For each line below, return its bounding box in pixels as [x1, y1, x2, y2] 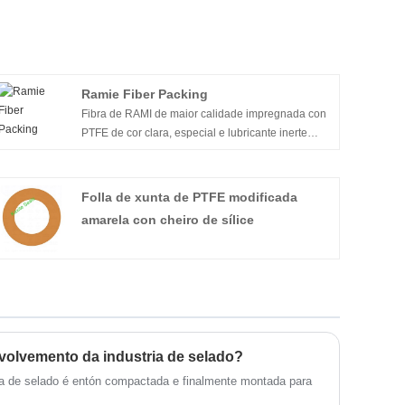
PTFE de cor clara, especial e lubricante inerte [81, 126, 308, 139]
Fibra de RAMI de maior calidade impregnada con [81, 107, 327, 120]
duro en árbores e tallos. [81, 164, 202, 177]
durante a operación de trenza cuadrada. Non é [81, 145, 316, 158]
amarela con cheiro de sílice [81, 212, 255, 227]
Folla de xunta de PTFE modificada [81, 189, 298, 204]
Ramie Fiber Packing [81, 86, 209, 101]
